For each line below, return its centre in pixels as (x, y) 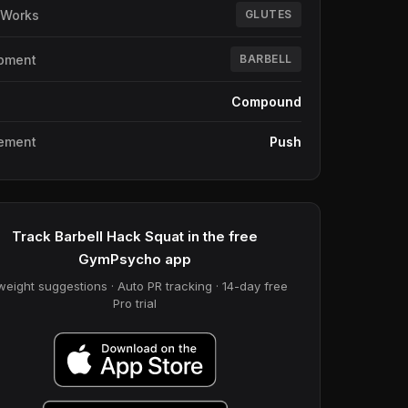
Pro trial (135, 303)
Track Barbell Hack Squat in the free (135, 236)
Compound (266, 102)
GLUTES (268, 14)
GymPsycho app (135, 259)
